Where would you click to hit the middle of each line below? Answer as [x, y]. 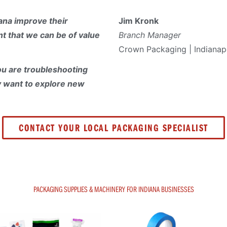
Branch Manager [150, 35]
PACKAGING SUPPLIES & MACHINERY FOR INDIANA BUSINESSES [113, 189]
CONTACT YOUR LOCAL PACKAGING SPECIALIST [113, 128]
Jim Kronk [139, 21]
